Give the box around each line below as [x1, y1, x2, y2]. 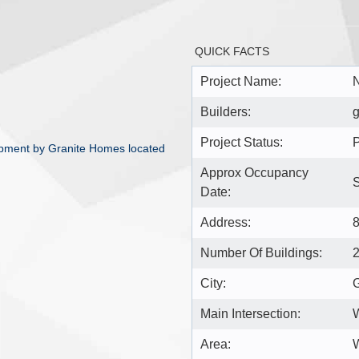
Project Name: [200, 74, 281, 88]
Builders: [200, 104, 251, 119]
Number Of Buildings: [200, 245, 322, 260]
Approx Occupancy [200, 165, 309, 179]
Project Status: [200, 135, 283, 149]
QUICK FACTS [195, 44, 269, 58]
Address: [200, 215, 251, 229]
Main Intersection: [200, 306, 301, 321]
